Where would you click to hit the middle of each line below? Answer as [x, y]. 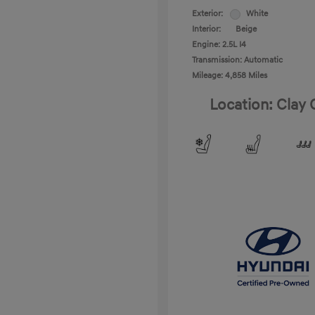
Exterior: [207, 14]
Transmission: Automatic [237, 60]
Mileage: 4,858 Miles [230, 76]
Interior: [206, 29]
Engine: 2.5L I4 [219, 45]
